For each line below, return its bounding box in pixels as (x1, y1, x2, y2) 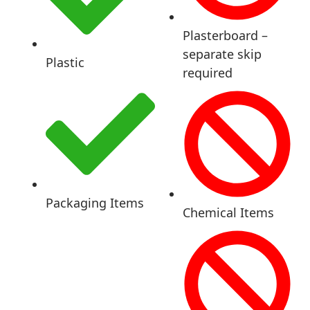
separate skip (183, 46, 262, 63)
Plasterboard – (183, 27, 268, 44)
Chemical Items (183, 204, 274, 221)
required (183, 64, 232, 82)
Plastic (45, 54, 84, 71)
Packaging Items (45, 194, 144, 211)
